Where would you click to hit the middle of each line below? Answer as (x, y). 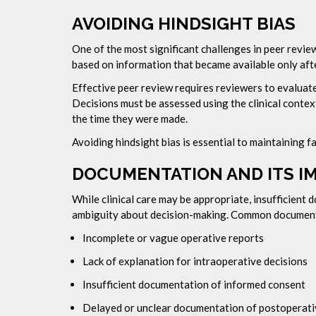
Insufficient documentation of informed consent (194, 284)
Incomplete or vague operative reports (173, 238)
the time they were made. (130, 119)
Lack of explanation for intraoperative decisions (195, 261)
